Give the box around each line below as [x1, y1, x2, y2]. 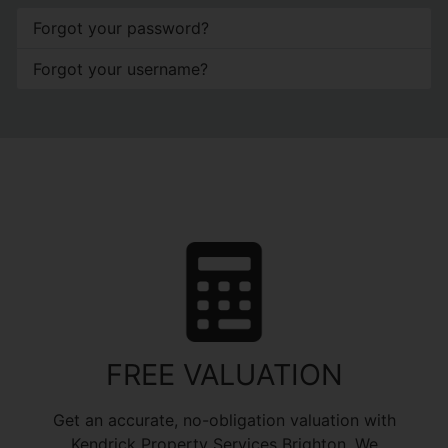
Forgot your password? [33, 17, 209, 38]
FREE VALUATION [105, 356, 343, 392]
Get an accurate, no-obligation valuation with [52, 409, 396, 430]
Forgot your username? [33, 58, 208, 79]
